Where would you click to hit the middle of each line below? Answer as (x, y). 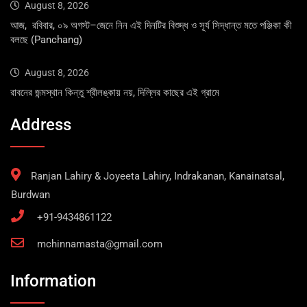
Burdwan (30, 195)
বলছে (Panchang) (46, 39)
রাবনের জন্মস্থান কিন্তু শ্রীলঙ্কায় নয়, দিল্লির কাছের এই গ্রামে (115, 92)
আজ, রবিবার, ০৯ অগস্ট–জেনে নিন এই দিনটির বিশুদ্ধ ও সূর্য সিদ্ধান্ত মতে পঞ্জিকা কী (151, 25)
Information (53, 281)
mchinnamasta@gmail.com (100, 244)
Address (41, 125)
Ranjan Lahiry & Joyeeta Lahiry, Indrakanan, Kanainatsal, (158, 176)
